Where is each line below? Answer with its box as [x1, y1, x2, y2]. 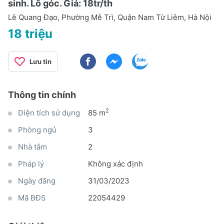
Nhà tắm [18, 141, 47, 151]
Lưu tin [29, 57, 51, 65]
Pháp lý [18, 158, 44, 168]
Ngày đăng [18, 175, 55, 185]
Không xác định [88, 158, 143, 168]
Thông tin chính [8, 89, 76, 100]
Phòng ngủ [18, 124, 56, 134]
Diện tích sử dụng [18, 107, 80, 117]
